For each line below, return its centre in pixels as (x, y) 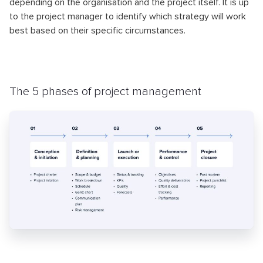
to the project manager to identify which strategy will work (128, 16)
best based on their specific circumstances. (97, 31)
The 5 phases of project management (105, 92)
